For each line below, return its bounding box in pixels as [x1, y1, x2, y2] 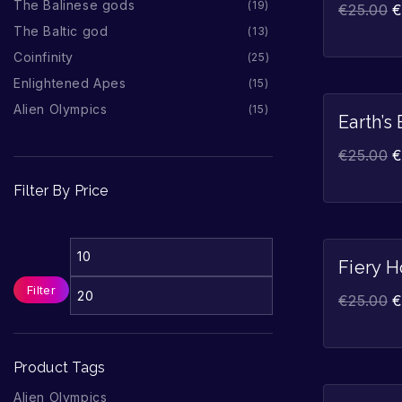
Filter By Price [13, 182, 109, 200]
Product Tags [13, 359, 106, 377]
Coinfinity [13, 49, 74, 65]
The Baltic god [13, 23, 109, 39]
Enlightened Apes [13, 75, 127, 91]
